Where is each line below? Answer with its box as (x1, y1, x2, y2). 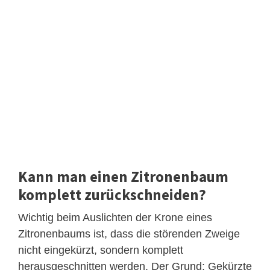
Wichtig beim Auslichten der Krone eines (18, 211, 212, 224)
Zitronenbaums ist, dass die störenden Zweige (18, 227, 240, 240)
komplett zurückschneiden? (18, 184, 206, 204)
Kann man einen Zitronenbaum (18, 166, 228, 186)
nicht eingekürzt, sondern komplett (18, 243, 183, 256)
